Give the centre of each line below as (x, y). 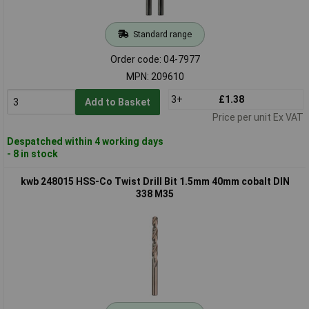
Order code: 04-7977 (155, 59)
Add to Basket (117, 102)
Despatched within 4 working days (85, 141)
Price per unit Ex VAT (258, 117)
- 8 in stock (32, 153)
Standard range (162, 34)
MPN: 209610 (155, 76)
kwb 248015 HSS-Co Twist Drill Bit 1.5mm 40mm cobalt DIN (155, 181)
